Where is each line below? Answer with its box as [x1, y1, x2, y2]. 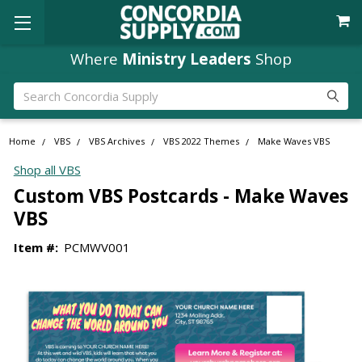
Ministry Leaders [122, 48, 251, 69]
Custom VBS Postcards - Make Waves [13, 183, 348, 208]
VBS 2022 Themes [163, 135, 240, 148]
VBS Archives [89, 135, 145, 148]
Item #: [13, 238, 58, 255]
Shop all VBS [13, 162, 81, 179]
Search [13, 82, 51, 99]
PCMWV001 [64, 238, 131, 255]
